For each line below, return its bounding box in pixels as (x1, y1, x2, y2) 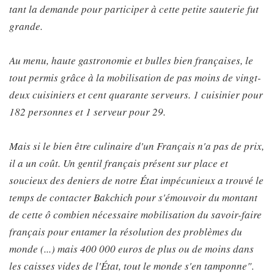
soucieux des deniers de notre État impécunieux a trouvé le (9, 173, 264, 187)
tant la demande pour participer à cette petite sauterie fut (9, 2, 259, 16)
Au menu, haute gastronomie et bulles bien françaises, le (9, 53, 253, 67)
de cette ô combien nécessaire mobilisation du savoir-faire (9, 207, 262, 221)
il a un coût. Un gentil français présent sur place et (9, 156, 228, 170)
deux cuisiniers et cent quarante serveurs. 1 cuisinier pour (9, 87, 263, 102)
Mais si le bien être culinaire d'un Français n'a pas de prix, (9, 139, 264, 153)
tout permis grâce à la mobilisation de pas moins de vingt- (9, 70, 261, 84)
